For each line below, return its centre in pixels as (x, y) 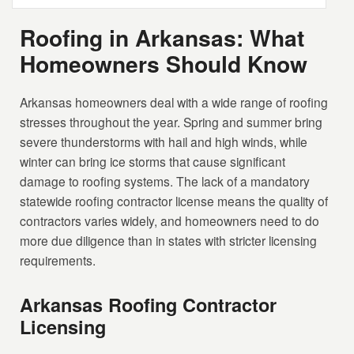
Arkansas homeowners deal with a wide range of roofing (174, 102)
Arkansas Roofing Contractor (149, 305)
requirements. (58, 260)
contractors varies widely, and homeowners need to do (170, 221)
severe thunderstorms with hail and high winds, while (164, 142)
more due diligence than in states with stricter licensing (169, 241)
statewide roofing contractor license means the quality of (174, 201)
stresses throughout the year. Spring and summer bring (171, 122)
